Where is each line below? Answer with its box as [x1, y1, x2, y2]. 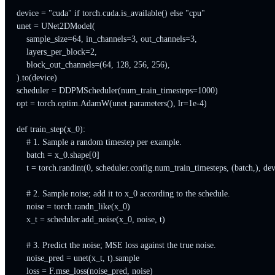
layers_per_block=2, [16, 47, 97, 57]
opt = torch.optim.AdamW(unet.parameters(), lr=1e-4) [16, 99, 207, 109]
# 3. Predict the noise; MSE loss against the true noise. [16, 241, 216, 250]
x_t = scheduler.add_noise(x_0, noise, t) [16, 215, 165, 225]
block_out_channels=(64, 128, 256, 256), [16, 60, 170, 70]
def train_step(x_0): [16, 125, 85, 134]
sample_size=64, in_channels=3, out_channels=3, [16, 34, 197, 44]
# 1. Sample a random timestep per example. [16, 137, 182, 147]
